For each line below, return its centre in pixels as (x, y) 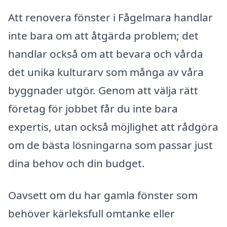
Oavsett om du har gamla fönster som (103, 195)
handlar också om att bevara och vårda (106, 53)
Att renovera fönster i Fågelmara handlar (110, 17)
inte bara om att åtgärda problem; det (103, 35)
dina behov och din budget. (77, 163)
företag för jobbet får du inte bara (93, 108)
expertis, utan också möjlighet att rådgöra (113, 126)
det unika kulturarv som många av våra (106, 72)
